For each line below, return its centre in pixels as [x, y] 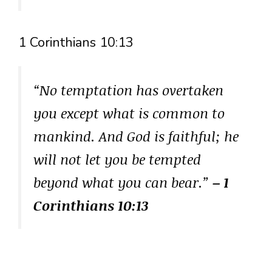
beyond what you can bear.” [123, 182]
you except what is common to [129, 113]
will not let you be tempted [117, 159]
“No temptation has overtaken [128, 90]
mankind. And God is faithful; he [136, 136]
